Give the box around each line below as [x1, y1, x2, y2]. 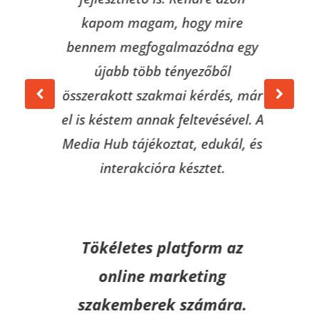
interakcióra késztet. [96, 157, 222, 177]
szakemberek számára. [75, 293, 244, 315]
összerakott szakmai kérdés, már [58, 85, 260, 105]
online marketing [95, 264, 224, 287]
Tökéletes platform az [78, 236, 241, 258]
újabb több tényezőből [90, 61, 228, 80]
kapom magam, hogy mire [78, 12, 241, 32]
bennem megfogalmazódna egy [63, 36, 256, 56]
